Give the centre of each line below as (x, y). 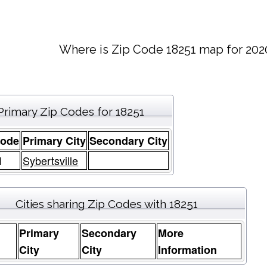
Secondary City (129, 141)
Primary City (55, 141)
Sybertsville (51, 161)
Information (188, 250)
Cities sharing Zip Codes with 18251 (107, 204)
